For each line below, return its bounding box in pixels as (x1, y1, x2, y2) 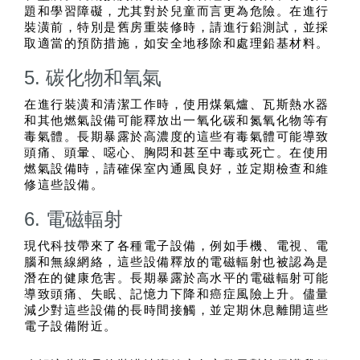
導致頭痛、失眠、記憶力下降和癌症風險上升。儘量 (24, 288, 329, 301)
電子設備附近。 (24, 320, 117, 333)
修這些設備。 (24, 178, 104, 192)
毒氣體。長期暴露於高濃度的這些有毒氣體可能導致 (24, 130, 329, 144)
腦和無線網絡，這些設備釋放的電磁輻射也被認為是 (24, 256, 329, 269)
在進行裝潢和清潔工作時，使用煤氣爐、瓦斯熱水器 (24, 98, 329, 112)
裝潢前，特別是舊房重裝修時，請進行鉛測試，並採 (24, 21, 329, 35)
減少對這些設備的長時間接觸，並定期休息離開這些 (24, 304, 329, 317)
